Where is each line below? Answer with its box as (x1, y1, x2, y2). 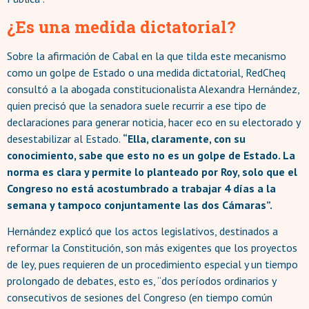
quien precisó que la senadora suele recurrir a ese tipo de (7, 98, 266, 112)
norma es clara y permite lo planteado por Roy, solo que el (7, 164, 297, 179)
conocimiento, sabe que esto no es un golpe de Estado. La (7, 148, 295, 162)
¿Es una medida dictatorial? (7, 15, 236, 38)
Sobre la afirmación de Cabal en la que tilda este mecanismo (7, 48, 286, 63)
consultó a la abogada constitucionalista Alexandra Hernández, (7, 81, 299, 96)
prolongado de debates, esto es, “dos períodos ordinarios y (7, 274, 276, 288)
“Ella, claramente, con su (123, 131, 246, 146)
